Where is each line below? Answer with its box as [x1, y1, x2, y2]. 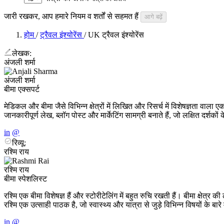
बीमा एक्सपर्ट [4, 84, 39, 93]
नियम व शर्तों [70, 11, 105, 20]
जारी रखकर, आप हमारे [4, 11, 70, 20]
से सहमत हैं [105, 11, 138, 20]
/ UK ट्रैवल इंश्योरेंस [84, 30, 144, 39]
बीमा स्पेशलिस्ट [4, 174, 47, 183]
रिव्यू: [12, 138, 26, 147]
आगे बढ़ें [144, 12, 162, 20]
